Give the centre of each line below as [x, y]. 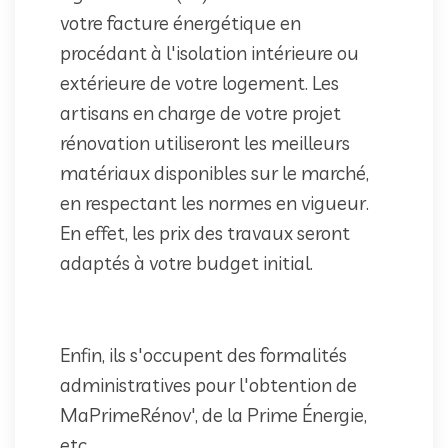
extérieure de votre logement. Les [199, 82]
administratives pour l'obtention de [208, 384]
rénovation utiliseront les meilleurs [205, 142]
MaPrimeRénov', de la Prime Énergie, [213, 414]
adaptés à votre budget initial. [186, 262]
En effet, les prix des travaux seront [205, 232]
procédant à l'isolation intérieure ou [209, 52]
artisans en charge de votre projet [200, 112]
